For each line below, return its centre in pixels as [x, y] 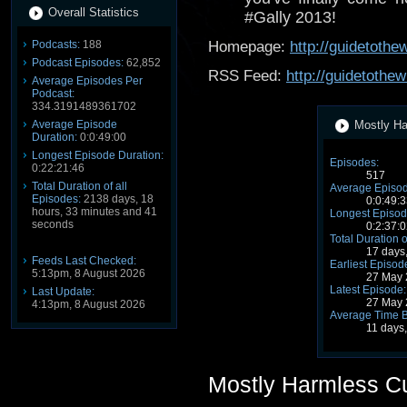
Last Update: [63, 292]
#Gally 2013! [290, 18]
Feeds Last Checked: [84, 261]
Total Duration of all [79, 186]
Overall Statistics [94, 12]
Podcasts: [56, 45]
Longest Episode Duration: [98, 155]
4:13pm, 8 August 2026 [89, 304]
